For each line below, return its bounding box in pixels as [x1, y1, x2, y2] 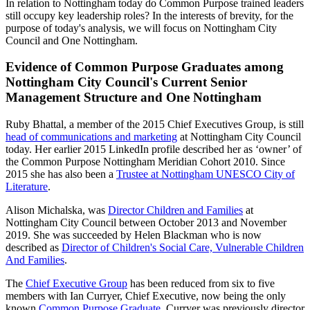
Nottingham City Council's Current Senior [6, 75, 247, 90]
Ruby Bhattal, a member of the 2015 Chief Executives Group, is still [6, 118, 304, 130]
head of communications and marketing [6, 130, 177, 143]
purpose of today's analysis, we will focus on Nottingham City [6, 21, 277, 34]
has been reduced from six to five [127, 277, 275, 289]
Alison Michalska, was [6, 203, 108, 216]
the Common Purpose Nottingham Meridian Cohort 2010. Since [6, 155, 285, 167]
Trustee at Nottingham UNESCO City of [116, 167, 295, 180]
